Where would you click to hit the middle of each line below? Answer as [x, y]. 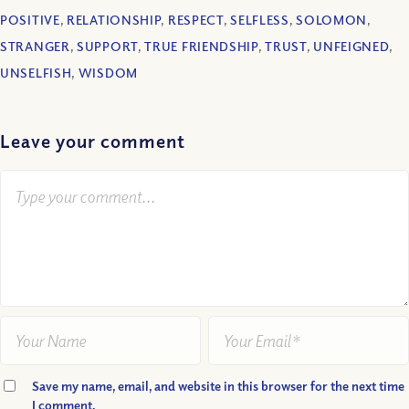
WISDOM [108, 73]
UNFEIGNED [351, 47]
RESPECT [195, 20]
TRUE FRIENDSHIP [201, 47]
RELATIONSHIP [114, 20]
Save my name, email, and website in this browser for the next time [218, 386]
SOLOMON [332, 20]
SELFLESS [260, 20]
